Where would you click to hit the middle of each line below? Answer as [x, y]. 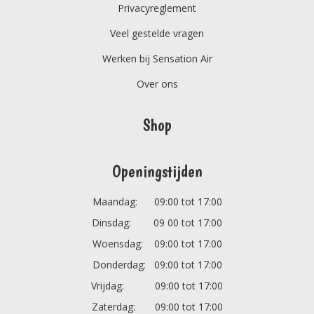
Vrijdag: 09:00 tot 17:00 [157, 286]
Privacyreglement [157, 8]
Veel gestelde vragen [157, 33]
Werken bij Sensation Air [157, 59]
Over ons [157, 84]
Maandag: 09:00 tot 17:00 [157, 202]
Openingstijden [157, 171]
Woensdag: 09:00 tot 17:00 [157, 244]
